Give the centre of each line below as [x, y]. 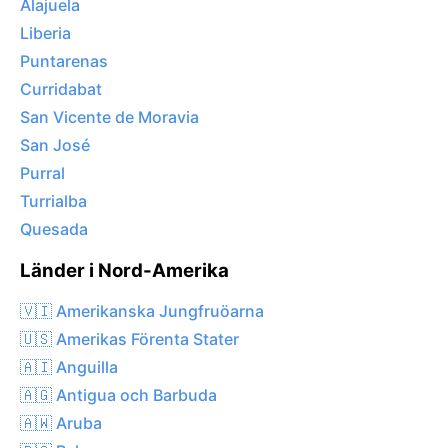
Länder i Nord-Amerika [124, 271]
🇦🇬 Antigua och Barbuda [118, 394]
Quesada [54, 229]
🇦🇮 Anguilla [69, 366]
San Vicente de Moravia [109, 117]
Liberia [45, 33]
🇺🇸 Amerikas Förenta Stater [129, 338]
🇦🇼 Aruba [61, 422]
